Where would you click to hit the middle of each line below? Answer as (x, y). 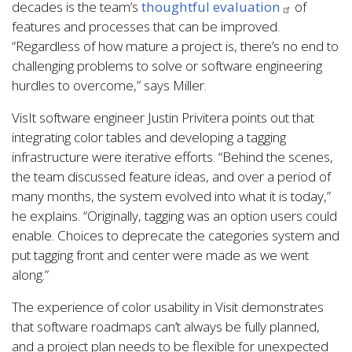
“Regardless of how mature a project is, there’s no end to (175, 46)
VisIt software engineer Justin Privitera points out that (163, 118)
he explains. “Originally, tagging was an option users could (174, 216)
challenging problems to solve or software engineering (167, 66)
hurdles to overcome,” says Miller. (109, 86)
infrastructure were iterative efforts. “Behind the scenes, (172, 157)
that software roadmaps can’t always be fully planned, (166, 327)
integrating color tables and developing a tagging (149, 137)
